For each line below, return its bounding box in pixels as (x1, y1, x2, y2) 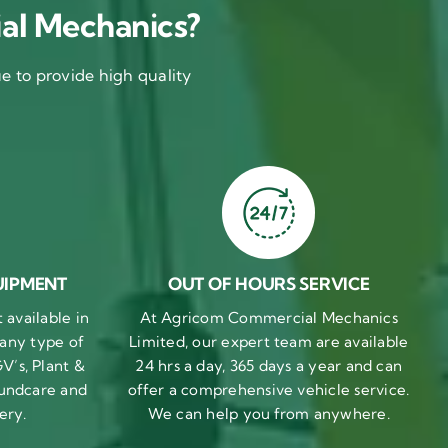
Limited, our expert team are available (129, 332, 409, 352)
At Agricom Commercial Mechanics (139, 308, 398, 328)
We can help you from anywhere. (147, 404, 390, 424)
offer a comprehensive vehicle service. (128, 380, 410, 400)
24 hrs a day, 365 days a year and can (135, 356, 403, 376)
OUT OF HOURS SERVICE (167, 273, 370, 295)
